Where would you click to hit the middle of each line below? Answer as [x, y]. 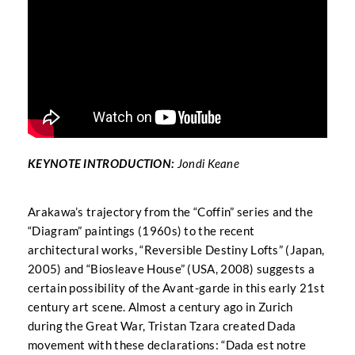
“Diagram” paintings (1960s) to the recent [141, 230]
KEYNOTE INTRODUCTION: [103, 164]
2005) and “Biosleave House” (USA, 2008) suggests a [171, 268]
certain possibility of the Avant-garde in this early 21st [177, 287]
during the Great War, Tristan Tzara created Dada [162, 325]
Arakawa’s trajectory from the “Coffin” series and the [170, 211]
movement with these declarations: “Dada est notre [167, 344]
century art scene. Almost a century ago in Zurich [160, 306]
